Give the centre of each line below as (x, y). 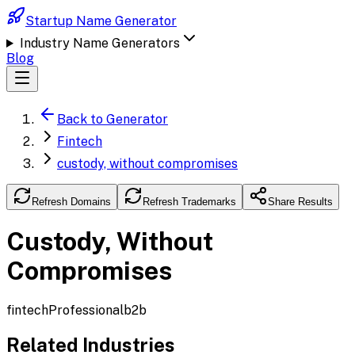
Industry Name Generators (99, 43)
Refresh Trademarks (189, 202)
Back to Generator (113, 119)
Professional (86, 310)
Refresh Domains (71, 202)
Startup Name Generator (101, 21)
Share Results (300, 202)
